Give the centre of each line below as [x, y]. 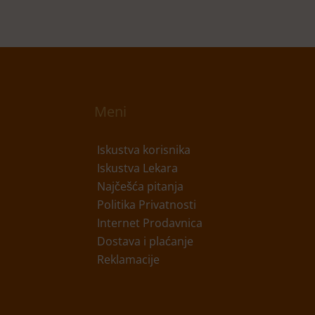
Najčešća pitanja [141, 186]
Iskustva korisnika [144, 150]
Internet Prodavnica [150, 223]
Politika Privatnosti [147, 205]
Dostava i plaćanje [146, 241]
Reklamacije [129, 259]
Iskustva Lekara [138, 168]
